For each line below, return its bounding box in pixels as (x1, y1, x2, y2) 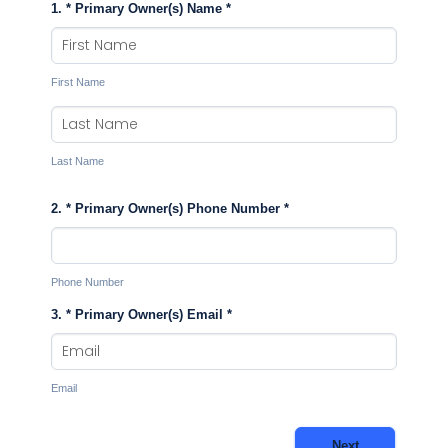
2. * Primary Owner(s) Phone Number (51, 201, 284, 217)
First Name (51, 76, 105, 89)
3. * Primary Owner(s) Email (51, 307, 227, 323)
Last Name (51, 155, 104, 168)
